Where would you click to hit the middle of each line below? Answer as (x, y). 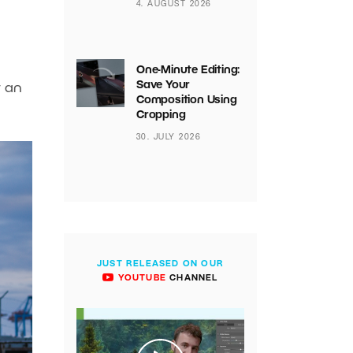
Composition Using (186, 100)
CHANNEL (192, 278)
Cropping (162, 115)
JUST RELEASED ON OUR (160, 264)
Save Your (163, 85)
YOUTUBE (141, 278)
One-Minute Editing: (188, 71)
